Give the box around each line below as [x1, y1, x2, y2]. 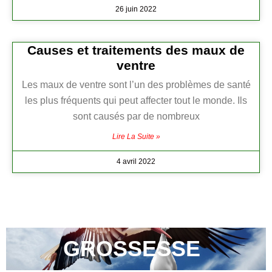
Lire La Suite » [112, 132, 160, 141]
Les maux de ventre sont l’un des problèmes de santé [21, 80, 251, 90]
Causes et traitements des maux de [27, 43, 245, 58]
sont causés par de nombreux [72, 111, 200, 122]
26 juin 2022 [115, 5, 157, 14]
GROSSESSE [63, 236, 200, 262]
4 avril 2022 [117, 157, 155, 166]
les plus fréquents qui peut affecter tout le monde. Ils [25, 95, 247, 106]
